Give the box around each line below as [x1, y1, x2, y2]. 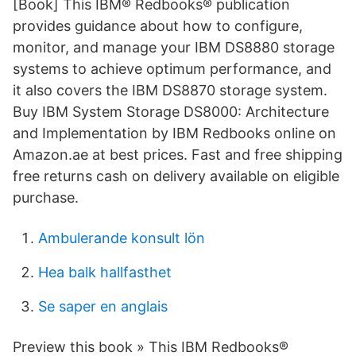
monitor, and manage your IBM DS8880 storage [13, 39, 335, 56]
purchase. [13, 189, 79, 206]
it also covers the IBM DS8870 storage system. [13, 82, 327, 99]
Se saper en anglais [38, 298, 168, 315]
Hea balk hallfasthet [38, 264, 172, 281]
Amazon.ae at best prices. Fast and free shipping [13, 146, 342, 163]
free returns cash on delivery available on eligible [13, 168, 339, 184]
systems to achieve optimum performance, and [13, 60, 331, 77]
